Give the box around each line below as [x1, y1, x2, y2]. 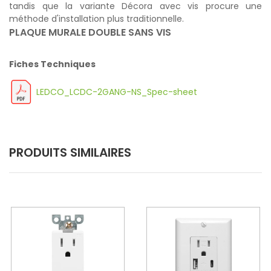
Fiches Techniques [9, 58, 96, 71]
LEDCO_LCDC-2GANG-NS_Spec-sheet [36, 85, 197, 98]
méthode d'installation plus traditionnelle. [9, 13, 184, 25]
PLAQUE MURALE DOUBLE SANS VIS [9, 25, 171, 40]
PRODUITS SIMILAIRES [9, 144, 131, 162]
